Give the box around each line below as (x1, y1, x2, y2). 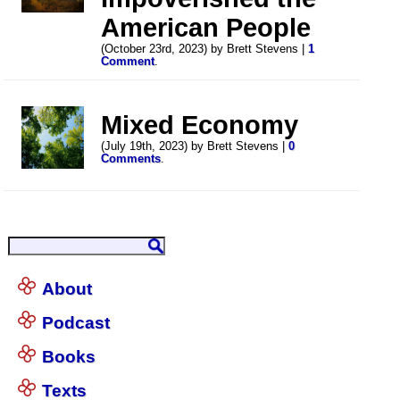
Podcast (42, 313, 111, 333)
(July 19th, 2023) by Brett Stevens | (101, 139, 289, 153)
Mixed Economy (101, 110, 299, 139)
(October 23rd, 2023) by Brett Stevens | (101, 42, 309, 55)
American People (101, 12, 312, 42)
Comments (101, 152, 162, 165)
